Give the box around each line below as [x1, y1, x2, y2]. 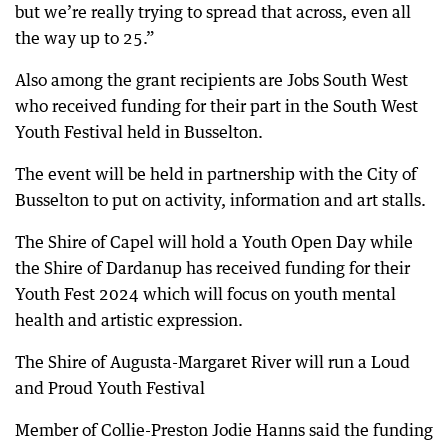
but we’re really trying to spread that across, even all [15, 2, 411, 22]
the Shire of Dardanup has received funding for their [15, 258, 410, 278]
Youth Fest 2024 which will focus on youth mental [15, 284, 396, 304]
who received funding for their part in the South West [15, 96, 418, 116]
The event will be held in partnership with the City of [15, 164, 417, 184]
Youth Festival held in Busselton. [15, 122, 263, 142]
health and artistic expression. [15, 310, 243, 330]
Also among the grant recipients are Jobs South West [15, 70, 408, 90]
